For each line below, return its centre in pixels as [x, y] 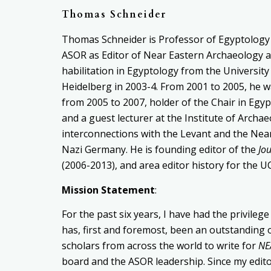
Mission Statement [108, 190]
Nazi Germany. [96, 150]
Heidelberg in [93, 87]
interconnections [101, 134]
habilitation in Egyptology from [134, 71]
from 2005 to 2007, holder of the [136, 103]
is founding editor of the [202, 150]
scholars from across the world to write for [160, 246]
